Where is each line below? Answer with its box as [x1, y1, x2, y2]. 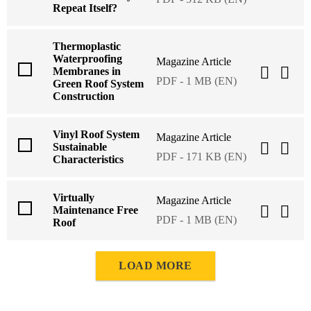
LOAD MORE [119, 260, 192, 272]
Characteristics [53, 153, 124, 166]
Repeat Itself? [53, 2, 117, 15]
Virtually [53, 192, 94, 204]
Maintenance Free [53, 204, 138, 217]
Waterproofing [53, 53, 122, 65]
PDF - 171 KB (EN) [156, 151, 246, 163]
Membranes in [53, 65, 121, 78]
